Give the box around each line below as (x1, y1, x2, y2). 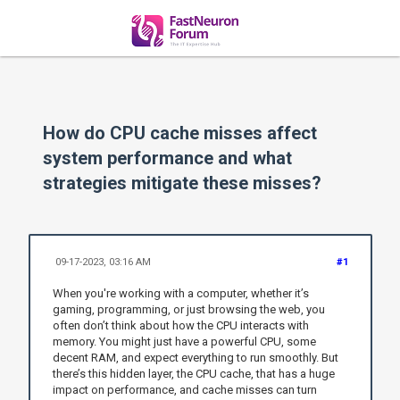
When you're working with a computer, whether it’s (52, 286, 309, 300)
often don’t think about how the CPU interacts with (52, 318, 309, 332)
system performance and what (43, 147, 293, 170)
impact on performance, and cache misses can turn (52, 382, 317, 396)
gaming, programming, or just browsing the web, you (52, 302, 325, 316)
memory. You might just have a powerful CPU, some (52, 334, 316, 348)
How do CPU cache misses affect (43, 122, 318, 145)
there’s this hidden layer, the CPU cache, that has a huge (52, 366, 335, 380)
